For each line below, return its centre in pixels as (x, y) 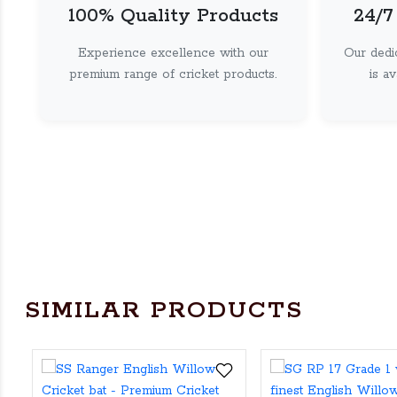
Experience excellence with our (173, 53)
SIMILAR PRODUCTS (164, 311)
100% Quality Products (173, 16)
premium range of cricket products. (173, 74)
